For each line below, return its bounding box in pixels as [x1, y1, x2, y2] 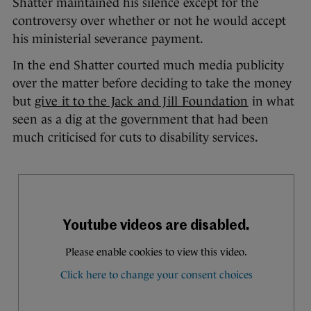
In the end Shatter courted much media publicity [12, 58, 284, 72]
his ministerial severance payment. [12, 31, 203, 46]
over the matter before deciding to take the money [12, 76, 292, 90]
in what [248, 94, 294, 108]
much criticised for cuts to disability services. [12, 130, 258, 144]
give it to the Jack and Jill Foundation [35, 94, 249, 108]
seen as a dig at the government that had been [12, 112, 269, 126]
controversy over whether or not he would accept [12, 13, 286, 28]
